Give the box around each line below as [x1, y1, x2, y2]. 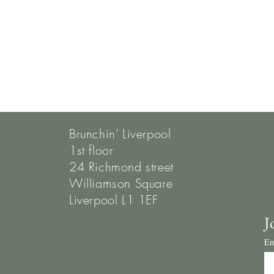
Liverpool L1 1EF [69, 191, 158, 208]
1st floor [69, 142, 114, 158]
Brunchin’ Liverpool [69, 125, 171, 142]
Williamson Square [69, 175, 173, 191]
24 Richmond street [69, 158, 174, 175]
